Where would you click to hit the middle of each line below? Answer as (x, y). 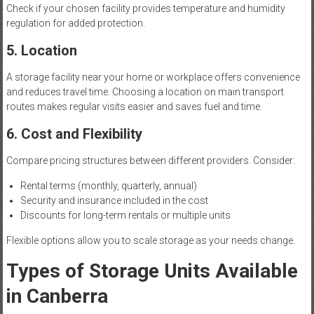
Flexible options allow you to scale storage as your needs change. (150, 241)
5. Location (41, 51)
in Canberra (57, 296)
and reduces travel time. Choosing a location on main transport (145, 92)
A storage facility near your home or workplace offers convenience (153, 77)
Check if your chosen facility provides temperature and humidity (145, 9)
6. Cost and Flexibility (74, 134)
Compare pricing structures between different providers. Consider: (150, 161)
